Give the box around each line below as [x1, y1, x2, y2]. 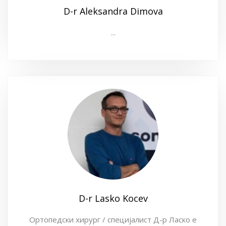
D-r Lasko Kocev [78, 192, 148, 204]
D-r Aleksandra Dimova [63, 5, 163, 17]
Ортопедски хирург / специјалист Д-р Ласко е [29, 214, 197, 224]
